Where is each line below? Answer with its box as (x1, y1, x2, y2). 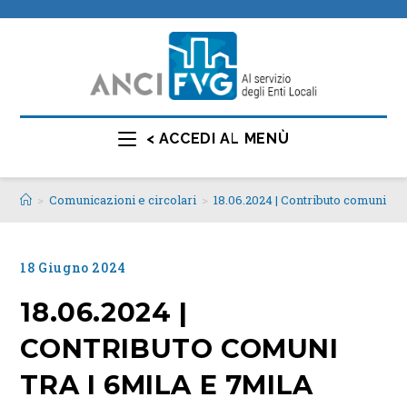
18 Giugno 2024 (20, 259, 126, 276)
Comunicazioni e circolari (49, 192, 197, 208)
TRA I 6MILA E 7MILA (20, 369, 313, 401)
